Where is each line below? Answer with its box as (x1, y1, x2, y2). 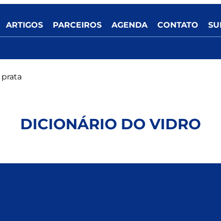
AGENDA (111, 20, 147, 30)
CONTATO (157, 20, 198, 30)
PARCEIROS (53, 20, 102, 30)
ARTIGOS (6, 20, 43, 30)
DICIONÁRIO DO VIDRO (20, 115, 201, 133)
